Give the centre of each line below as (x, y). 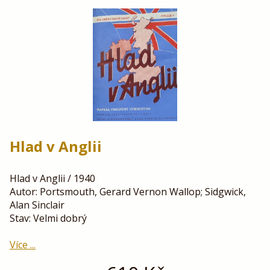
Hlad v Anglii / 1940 (52, 179)
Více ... (23, 245)
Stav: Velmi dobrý (48, 218)
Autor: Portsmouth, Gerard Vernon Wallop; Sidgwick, (128, 192)
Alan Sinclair (37, 205)
